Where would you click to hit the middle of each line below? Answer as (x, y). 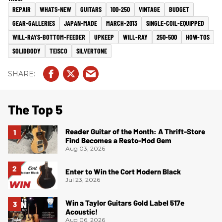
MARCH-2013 (122, 23)
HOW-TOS (198, 37)
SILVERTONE (92, 51)
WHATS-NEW (55, 9)
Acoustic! (82, 212)
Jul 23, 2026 (83, 180)
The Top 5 (35, 110)
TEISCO (58, 51)
